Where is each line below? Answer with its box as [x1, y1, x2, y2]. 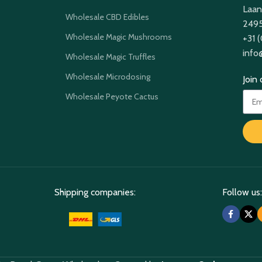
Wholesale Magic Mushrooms [65, 32, 173, 43]
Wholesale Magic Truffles [65, 51, 156, 63]
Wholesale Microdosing [65, 71, 151, 82]
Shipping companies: [54, 187, 136, 198]
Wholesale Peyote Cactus [65, 91, 159, 102]
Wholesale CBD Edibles [65, 12, 150, 23]
